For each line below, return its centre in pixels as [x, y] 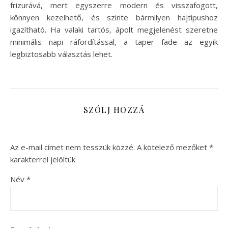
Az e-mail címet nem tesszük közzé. [73, 147]
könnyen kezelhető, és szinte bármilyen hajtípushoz [114, 17]
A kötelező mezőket [173, 147]
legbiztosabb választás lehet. [61, 54]
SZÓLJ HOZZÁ [114, 109]
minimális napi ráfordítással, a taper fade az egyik [114, 41]
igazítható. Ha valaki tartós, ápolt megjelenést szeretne [114, 29]
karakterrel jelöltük [43, 159]
